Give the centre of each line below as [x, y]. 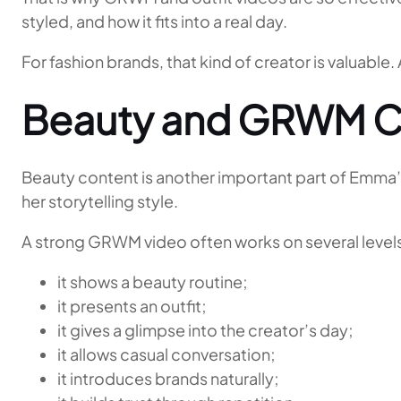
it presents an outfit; [132, 306]
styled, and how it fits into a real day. [154, 21]
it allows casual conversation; [166, 354]
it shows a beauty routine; [153, 282]
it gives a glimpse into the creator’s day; [205, 330]
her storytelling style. [100, 201]
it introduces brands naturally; [168, 378]
